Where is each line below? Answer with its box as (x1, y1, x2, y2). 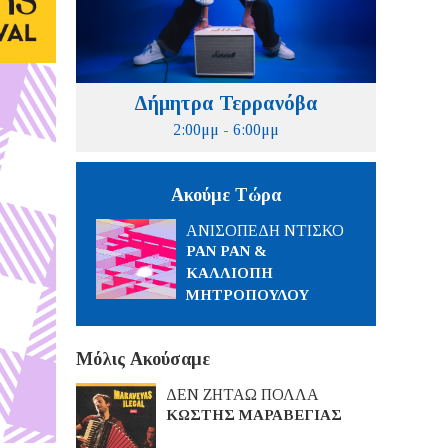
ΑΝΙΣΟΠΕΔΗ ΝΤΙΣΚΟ (186, 222, 344, 239)
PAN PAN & (186, 243, 267, 259)
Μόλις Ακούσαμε (76, 349, 210, 369)
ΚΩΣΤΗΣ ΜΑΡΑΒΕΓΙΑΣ (166, 407, 342, 423)
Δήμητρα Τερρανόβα (134, 92, 318, 114)
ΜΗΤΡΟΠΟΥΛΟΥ (186, 287, 309, 303)
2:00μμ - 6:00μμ (173, 121, 279, 138)
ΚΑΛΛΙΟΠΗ (186, 265, 273, 281)
